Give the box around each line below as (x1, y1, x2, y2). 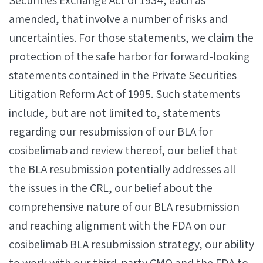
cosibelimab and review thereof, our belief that (9, 143, 238, 158)
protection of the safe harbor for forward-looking (9, 49, 250, 64)
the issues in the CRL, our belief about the (9, 180, 213, 195)
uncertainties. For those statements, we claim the (9, 30, 254, 45)
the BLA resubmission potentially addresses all (9, 161, 235, 177)
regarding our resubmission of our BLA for (9, 124, 213, 139)
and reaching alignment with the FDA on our (9, 218, 226, 233)
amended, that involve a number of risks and (9, 11, 228, 26)
